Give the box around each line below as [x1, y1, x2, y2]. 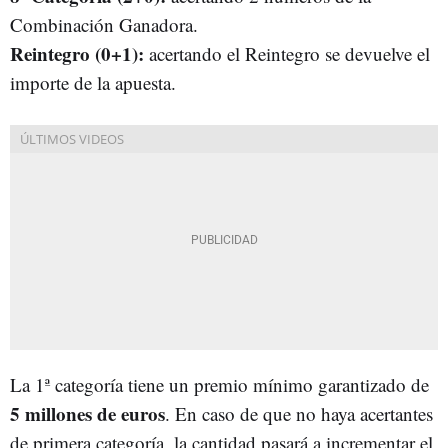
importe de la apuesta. [10, 70, 176, 95]
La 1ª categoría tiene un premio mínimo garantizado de [10, 372, 429, 397]
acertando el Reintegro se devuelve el [144, 41, 430, 66]
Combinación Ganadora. [10, 12, 198, 37]
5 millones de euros [10, 400, 165, 427]
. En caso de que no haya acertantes [165, 401, 433, 426]
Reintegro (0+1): [10, 40, 144, 67]
